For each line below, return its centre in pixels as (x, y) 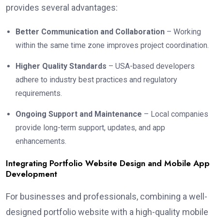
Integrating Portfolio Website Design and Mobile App (108, 163)
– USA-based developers (151, 66)
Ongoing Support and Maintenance (79, 114)
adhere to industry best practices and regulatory (96, 80)
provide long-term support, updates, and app (90, 128)
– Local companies (175, 114)
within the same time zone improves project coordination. (112, 46)
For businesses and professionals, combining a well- (107, 197)
